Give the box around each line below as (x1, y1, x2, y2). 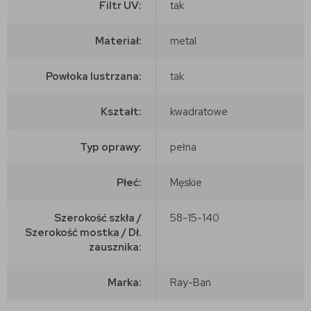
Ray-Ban (170, 275, 211, 289)
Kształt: (101, 104, 142, 119)
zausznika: (89, 239, 142, 254)
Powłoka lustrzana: (46, 69, 142, 83)
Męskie (170, 175, 202, 190)
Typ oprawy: (80, 140, 142, 154)
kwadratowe (170, 104, 228, 119)
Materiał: (95, 33, 142, 48)
